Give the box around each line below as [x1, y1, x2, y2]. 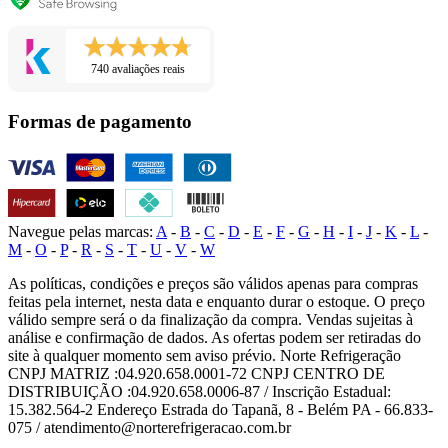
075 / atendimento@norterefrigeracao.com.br [8, 418, 291, 436]
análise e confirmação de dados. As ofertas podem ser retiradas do [8, 328, 421, 346]
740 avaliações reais [91, 62, 185, 77]
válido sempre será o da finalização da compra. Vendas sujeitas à [8, 310, 413, 328]
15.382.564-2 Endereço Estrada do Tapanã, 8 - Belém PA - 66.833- [8, 400, 433, 418]
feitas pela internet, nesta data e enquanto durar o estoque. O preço [8, 292, 425, 310]
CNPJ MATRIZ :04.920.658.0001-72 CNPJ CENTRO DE [8, 364, 385, 382]
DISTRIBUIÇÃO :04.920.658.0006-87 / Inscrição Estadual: [8, 382, 391, 400]
